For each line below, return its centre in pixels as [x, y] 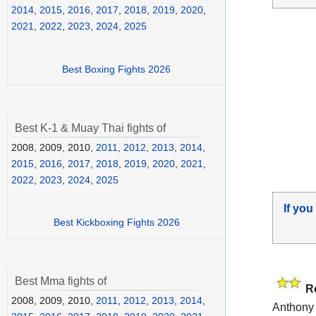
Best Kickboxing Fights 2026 [116, 223]
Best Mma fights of [61, 281]
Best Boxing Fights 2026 [116, 69]
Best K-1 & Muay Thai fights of [90, 128]
